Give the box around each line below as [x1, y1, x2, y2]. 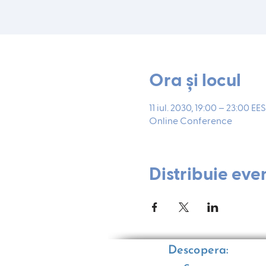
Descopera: [167, 245, 229, 256]
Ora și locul [148, 72, 241, 90]
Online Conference [148, 117, 232, 126]
